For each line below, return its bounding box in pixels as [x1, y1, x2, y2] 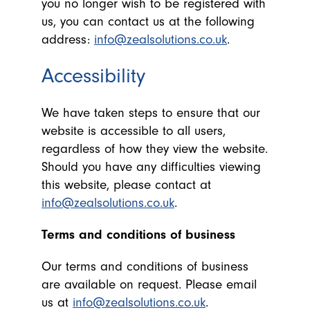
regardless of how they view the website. [42, 141, 268, 156]
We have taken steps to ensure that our [42, 105, 260, 120]
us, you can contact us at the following [42, 14, 255, 29]
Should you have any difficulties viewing [42, 159, 261, 174]
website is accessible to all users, [42, 123, 226, 138]
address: [42, 32, 94, 47]
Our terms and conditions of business [42, 259, 248, 274]
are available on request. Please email [42, 277, 257, 292]
